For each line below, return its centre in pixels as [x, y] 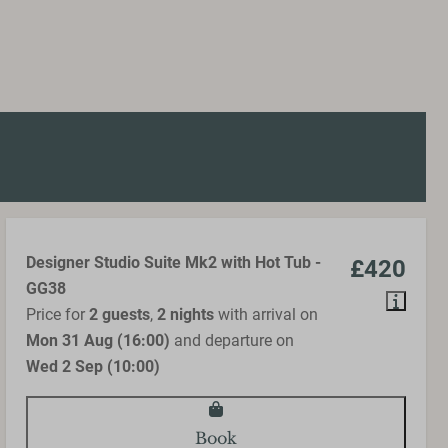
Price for [57, 315]
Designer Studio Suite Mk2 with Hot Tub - [173, 263]
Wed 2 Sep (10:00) [93, 367]
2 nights [185, 315]
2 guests [119, 315]
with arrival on [266, 315]
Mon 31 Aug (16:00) [98, 341]
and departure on [232, 341]
